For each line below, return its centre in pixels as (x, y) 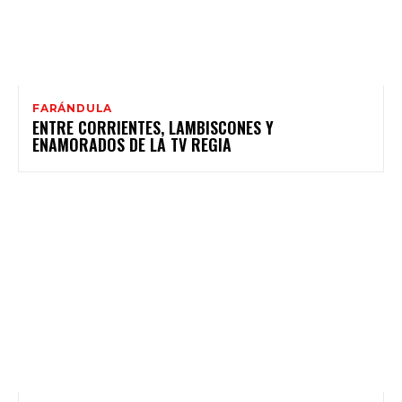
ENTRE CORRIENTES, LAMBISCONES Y (153, 128)
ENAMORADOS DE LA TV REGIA (132, 145)
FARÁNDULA (73, 109)
